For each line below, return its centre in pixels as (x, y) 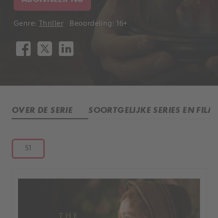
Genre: (26, 24)
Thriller (51, 24)
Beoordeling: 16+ (99, 24)
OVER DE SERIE (42, 110)
